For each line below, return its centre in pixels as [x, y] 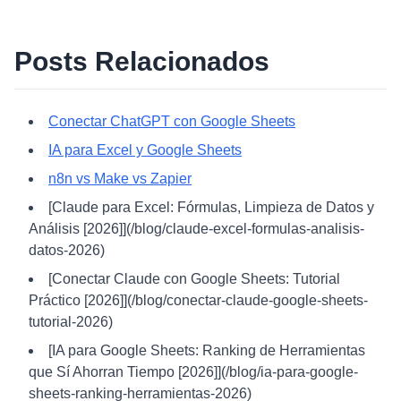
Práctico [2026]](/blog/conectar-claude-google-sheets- [198, 300]
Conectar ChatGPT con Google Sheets [172, 121]
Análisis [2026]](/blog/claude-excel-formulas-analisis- [196, 229]
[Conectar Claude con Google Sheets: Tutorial [194, 279]
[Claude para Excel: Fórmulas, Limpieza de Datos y [211, 207]
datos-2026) [67, 250]
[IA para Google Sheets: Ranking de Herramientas [207, 350]
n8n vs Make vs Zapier [120, 179]
